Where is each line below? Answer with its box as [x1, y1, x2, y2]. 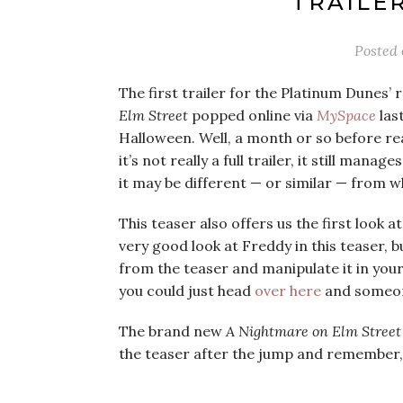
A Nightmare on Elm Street [226, 322, 401, 340]
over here [255, 282, 325, 300]
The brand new [119, 322, 226, 340]
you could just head [119, 282, 255, 300]
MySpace [317, 106, 376, 124]
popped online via [188, 106, 317, 124]
